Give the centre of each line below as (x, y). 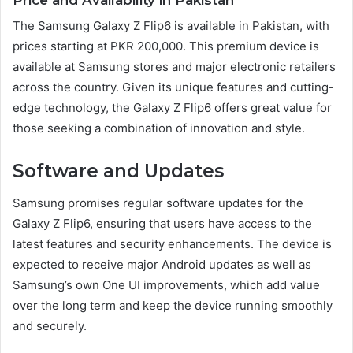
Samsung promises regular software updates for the (158, 203)
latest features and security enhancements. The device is (172, 243)
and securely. (50, 325)
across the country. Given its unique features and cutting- (173, 87)
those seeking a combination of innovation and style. (159, 128)
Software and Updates (118, 171)
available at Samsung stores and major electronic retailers (174, 67)
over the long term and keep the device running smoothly (173, 305)
